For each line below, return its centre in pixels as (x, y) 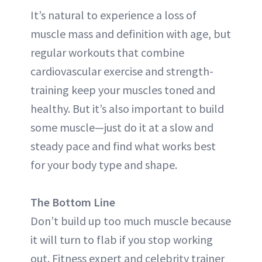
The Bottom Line (73, 202)
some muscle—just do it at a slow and (122, 127)
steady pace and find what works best (123, 146)
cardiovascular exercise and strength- (122, 71)
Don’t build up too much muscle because (131, 220)
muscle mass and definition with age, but (131, 33)
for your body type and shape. (104, 164)
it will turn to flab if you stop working (122, 239)
